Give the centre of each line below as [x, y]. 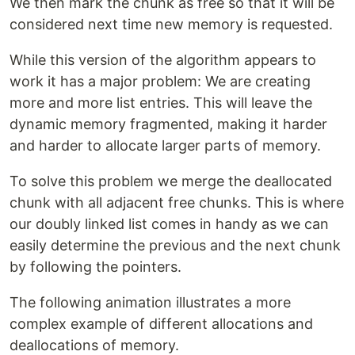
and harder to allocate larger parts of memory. [165, 146]
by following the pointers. [95, 267]
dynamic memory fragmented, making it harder [168, 124]
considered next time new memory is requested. [171, 25]
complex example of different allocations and [161, 324]
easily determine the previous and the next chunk [175, 246]
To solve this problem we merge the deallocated [171, 181]
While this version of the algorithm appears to [163, 60]
